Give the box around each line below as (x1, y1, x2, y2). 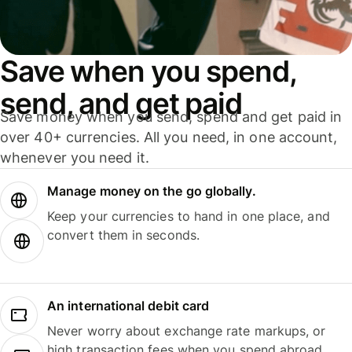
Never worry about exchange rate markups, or (47, 322, 326, 339)
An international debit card (47, 297, 210, 313)
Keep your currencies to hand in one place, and (47, 208, 330, 225)
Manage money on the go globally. (47, 183, 256, 200)
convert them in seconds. (47, 227, 200, 244)
